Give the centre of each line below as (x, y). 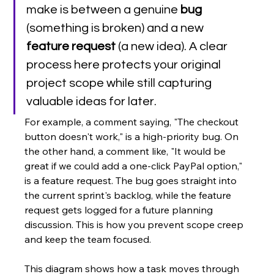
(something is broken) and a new (117, 28)
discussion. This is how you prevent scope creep (135, 225)
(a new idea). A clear (173, 47)
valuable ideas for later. (92, 102)
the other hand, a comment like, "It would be (127, 151)
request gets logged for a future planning (120, 210)
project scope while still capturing (120, 83)
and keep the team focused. (88, 239)
